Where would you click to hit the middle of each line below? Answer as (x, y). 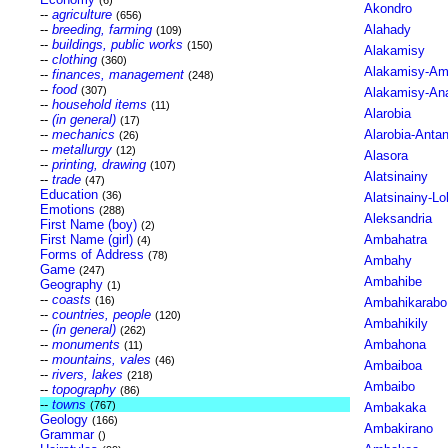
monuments (85, 344)
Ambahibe (392, 281)
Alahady (387, 29)
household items (99, 104)
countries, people (101, 314)
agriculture (81, 14)
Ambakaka (394, 407)
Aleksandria (397, 218)
